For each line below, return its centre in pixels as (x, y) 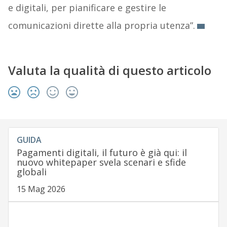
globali (31, 172)
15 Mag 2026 (41, 189)
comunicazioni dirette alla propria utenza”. (101, 25)
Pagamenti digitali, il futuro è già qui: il (102, 152)
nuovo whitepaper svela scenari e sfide (101, 162)
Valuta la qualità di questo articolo (109, 70)
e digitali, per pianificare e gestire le (87, 7)
